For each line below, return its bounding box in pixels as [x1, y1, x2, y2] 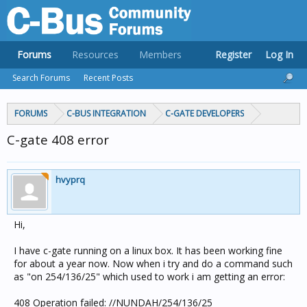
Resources [72, 48, 119, 61]
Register [215, 48, 251, 61]
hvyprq [56, 173, 85, 186]
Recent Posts [84, 72, 133, 84]
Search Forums [12, 72, 70, 84]
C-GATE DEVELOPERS [165, 108, 244, 119]
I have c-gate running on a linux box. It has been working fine [14, 244, 282, 257]
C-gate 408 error [7, 131, 109, 148]
